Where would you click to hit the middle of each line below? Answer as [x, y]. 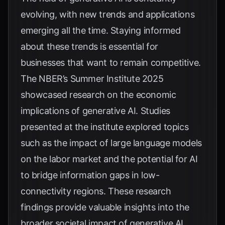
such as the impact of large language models [111, 143]
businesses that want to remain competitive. [111, 63]
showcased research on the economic [98, 95]
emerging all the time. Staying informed [101, 30]
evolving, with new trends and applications [108, 14]
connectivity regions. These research [96, 191]
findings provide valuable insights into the [105, 207]
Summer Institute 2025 [117, 79]
